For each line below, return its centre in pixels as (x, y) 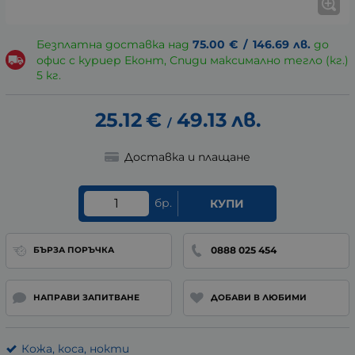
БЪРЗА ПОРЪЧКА (73, 250)
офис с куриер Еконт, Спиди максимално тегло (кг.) (192, 61)
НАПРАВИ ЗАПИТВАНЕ (86, 297)
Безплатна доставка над (114, 45)
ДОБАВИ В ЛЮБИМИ (258, 297)
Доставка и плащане (187, 157)
